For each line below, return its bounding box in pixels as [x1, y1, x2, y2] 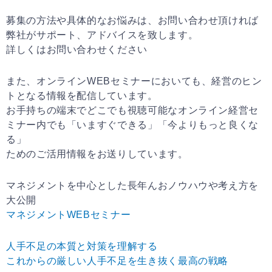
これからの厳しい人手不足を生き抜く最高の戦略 [6, 255, 229, 266]
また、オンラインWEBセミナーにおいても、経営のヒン [6, 75, 262, 86]
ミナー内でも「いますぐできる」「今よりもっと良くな [6, 119, 259, 130]
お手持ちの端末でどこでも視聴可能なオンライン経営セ [6, 104, 259, 115]
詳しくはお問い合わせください [6, 44, 148, 55]
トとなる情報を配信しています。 [6, 90, 158, 101]
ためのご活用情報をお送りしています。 [6, 148, 188, 159]
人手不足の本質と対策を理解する [6, 240, 158, 251]
